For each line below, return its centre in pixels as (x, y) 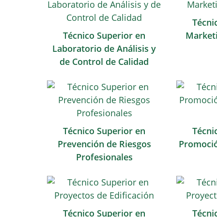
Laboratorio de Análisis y (104, 48)
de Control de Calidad (104, 62)
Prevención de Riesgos (104, 144)
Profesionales (104, 157)
